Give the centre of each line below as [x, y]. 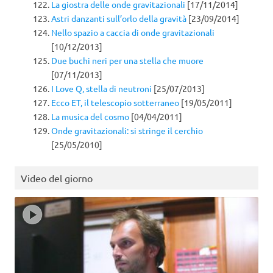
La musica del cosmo [90, 116]
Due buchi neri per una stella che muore [127, 60]
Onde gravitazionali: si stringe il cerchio [127, 130]
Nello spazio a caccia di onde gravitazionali [133, 32]
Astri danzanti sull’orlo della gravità [119, 18]
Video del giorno [57, 178]
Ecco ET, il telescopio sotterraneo [115, 102]
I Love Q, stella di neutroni [101, 88]
